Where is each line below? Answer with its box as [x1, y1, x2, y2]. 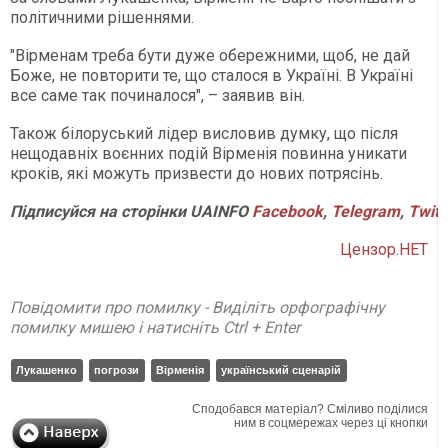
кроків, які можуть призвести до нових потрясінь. [10, 164, 387, 184]
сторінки [117, 202, 186, 222]
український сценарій [221, 364, 341, 377]
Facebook [252, 202, 323, 222]
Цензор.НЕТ [340, 240, 429, 260]
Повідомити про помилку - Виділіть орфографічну [10, 298, 385, 318]
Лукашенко [16, 364, 77, 377]
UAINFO [186, 202, 252, 222]
